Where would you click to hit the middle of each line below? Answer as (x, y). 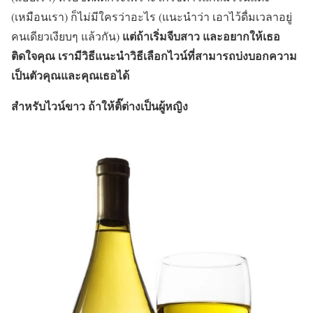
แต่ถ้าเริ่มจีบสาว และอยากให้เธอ (201, 36)
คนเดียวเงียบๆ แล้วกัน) (67, 36)
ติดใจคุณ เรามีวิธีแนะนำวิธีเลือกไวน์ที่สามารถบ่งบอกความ (154, 55)
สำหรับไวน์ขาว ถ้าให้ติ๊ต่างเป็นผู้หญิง (100, 105)
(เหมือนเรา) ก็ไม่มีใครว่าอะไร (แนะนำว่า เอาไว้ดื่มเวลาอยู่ (152, 16)
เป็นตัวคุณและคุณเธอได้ (70, 75)
